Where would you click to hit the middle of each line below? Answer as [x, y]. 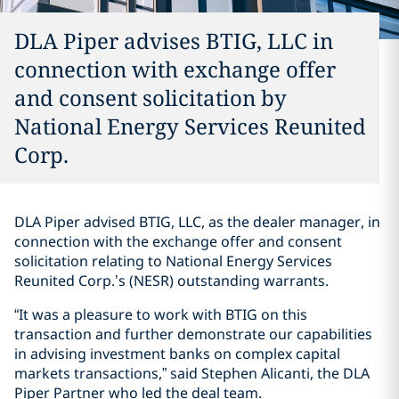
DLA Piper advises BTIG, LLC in [174, 41]
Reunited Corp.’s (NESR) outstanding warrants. [171, 281]
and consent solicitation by [151, 98]
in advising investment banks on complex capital [177, 354]
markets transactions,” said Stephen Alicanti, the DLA [192, 373]
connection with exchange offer [175, 69]
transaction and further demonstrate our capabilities [193, 334]
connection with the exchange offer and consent [178, 241]
